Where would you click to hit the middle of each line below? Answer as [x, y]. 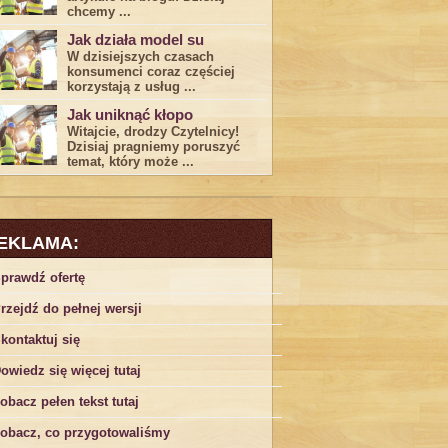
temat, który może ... [130, 161]
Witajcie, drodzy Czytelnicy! [153, 131]
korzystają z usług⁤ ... [131, 86]
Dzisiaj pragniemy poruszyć [153, 146]
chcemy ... [99, 11]
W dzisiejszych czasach [140, 56]
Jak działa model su [135, 39]
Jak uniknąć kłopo [130, 114]
